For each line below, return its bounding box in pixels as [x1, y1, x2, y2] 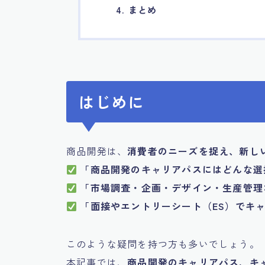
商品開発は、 [66, 144, 128, 159]
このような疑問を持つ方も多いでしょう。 [66, 237, 260, 251]
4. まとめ [116, 3, 157, 17]
